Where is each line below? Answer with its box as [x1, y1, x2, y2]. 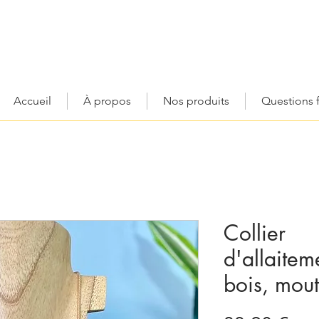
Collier [224, 219, 286, 248]
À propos [83, 94, 131, 108]
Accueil [13, 94, 51, 108]
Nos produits [163, 94, 229, 108]
